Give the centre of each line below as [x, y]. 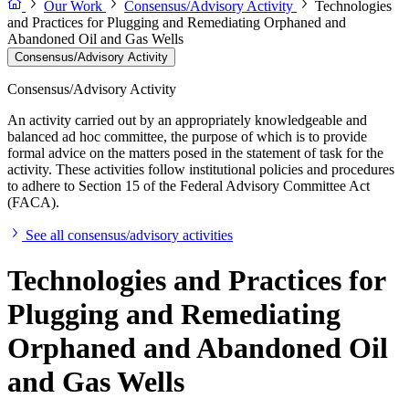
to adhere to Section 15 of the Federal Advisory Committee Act [189, 186]
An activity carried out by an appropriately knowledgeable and [187, 121]
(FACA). [33, 203]
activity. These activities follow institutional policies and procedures [201, 170]
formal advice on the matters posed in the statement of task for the [195, 153]
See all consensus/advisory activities [129, 236]
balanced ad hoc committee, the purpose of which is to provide [187, 137]
